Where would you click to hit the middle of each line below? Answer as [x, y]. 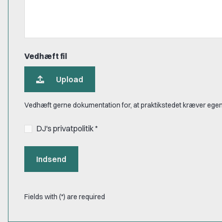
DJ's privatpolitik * [67, 129]
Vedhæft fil [46, 56]
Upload [70, 79]
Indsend [51, 159]
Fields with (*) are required [65, 196]
